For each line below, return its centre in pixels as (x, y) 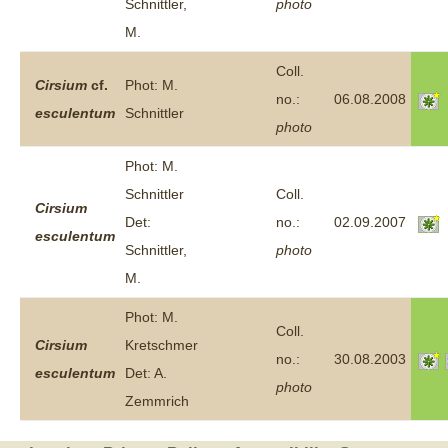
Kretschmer (161, 345)
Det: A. (146, 373)
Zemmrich (157, 401)
